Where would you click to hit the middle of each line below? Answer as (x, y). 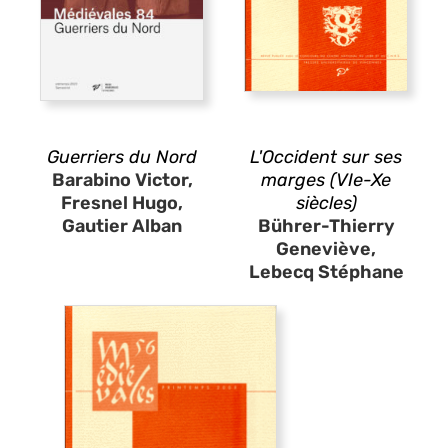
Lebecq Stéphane (326, 271)
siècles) (326, 202)
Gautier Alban (122, 225)
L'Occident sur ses (326, 156)
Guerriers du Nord (122, 156)
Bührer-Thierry (326, 225)
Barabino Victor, (122, 179)
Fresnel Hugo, (122, 202)
